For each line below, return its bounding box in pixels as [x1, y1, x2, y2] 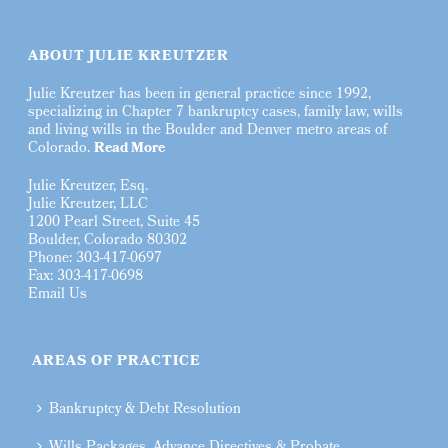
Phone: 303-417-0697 [28, 247, 163, 271]
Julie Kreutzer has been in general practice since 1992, [28, 83, 372, 107]
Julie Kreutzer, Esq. [28, 175, 149, 199]
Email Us [28, 283, 88, 307]
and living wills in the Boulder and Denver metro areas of [28, 119, 388, 143]
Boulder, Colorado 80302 [28, 229, 188, 253]
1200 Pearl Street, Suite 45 [28, 211, 201, 235]
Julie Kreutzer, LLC [28, 193, 149, 217]
